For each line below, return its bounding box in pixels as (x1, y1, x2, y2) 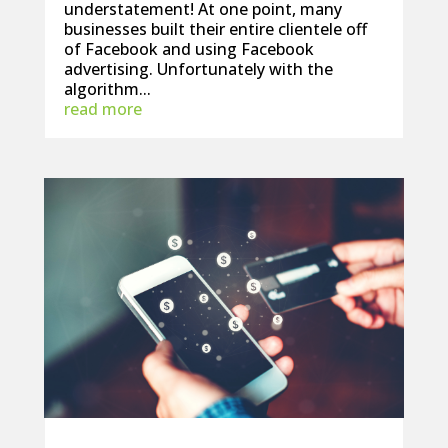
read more (63, 97, 142, 120)
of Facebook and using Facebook (63, 37, 314, 60)
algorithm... (63, 77, 151, 100)
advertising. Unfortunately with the (63, 57, 333, 80)
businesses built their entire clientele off (63, 17, 367, 40)
